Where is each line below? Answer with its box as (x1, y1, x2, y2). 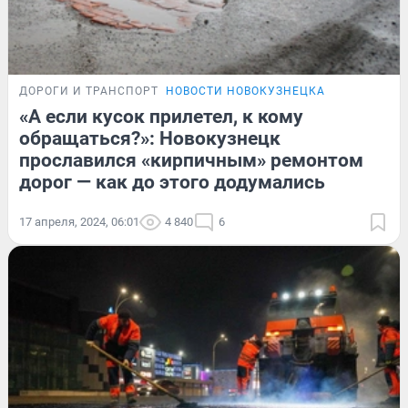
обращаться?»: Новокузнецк (19, 127, 280, 149)
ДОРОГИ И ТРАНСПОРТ (19, 84, 158, 97)
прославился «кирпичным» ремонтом (19, 148, 363, 171)
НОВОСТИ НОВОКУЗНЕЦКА (166, 84, 325, 97)
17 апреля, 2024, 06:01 (19, 214, 139, 229)
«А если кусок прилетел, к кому (19, 105, 303, 127)
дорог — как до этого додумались (19, 170, 325, 193)
